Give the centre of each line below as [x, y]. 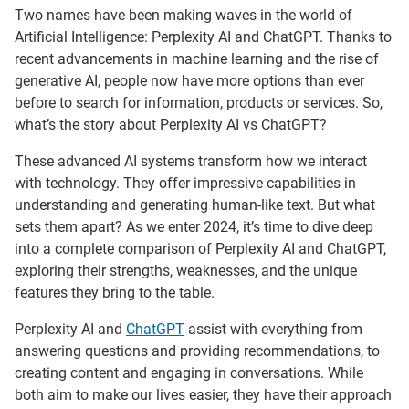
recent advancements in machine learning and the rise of [197, 58]
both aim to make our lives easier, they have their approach [203, 394]
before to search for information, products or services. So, [199, 102]
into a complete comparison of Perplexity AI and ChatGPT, [200, 248]
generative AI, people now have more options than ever [189, 80]
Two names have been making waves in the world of [184, 15]
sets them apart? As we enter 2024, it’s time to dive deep [194, 226]
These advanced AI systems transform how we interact [191, 161]
